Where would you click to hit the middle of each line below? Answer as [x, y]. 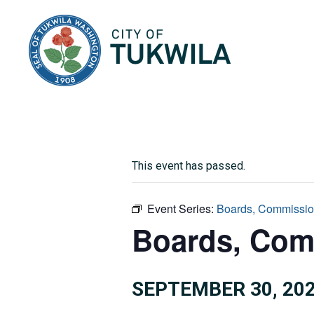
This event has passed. [189, 166]
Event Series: [182, 209]
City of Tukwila [267, 21]
